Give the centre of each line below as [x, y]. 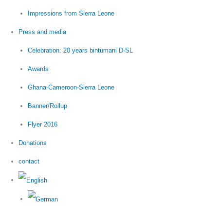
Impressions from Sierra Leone [71, 14]
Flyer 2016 [43, 125]
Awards [38, 69]
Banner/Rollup [48, 106]
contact [29, 162]
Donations [33, 143]
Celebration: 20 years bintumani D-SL [81, 51]
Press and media [43, 32]
